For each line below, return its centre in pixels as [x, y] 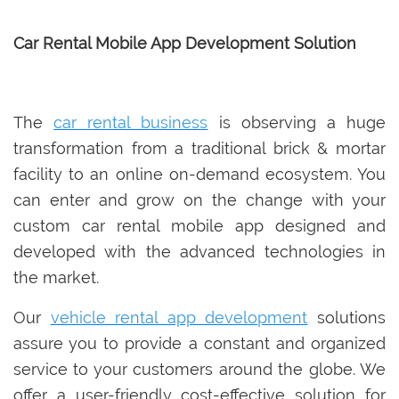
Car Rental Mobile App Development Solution [185, 44]
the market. [58, 278]
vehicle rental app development [179, 318]
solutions [347, 318]
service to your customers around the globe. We [199, 370]
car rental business [131, 123]
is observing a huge [297, 123]
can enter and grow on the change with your [199, 200]
